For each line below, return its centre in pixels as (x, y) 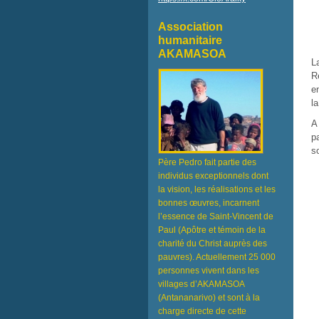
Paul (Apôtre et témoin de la (212, 230)
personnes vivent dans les (209, 271)
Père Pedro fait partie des (207, 162)
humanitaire (190, 40)
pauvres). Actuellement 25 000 (217, 257)
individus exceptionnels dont (213, 176)
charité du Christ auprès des (213, 244)
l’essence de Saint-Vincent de (216, 216)
